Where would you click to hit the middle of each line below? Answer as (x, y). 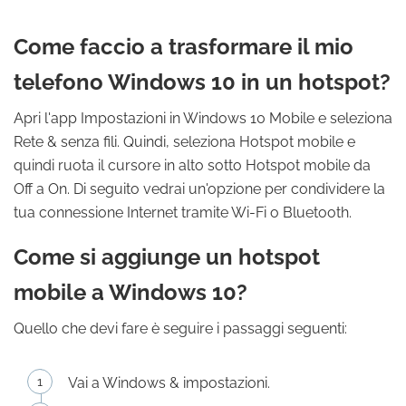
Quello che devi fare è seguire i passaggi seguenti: (180, 329)
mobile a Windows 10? (130, 292)
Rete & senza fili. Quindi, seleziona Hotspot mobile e (184, 142)
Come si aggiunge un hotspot (167, 257)
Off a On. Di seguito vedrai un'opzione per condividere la (199, 189)
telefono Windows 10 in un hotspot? (202, 82)
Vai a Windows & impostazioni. (169, 383)
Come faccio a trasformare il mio (184, 47)
